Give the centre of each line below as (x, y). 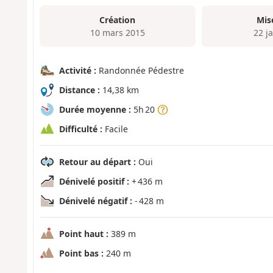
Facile (115, 129)
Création (118, 19)
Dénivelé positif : (94, 182)
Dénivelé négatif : (95, 201)
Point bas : (81, 253)
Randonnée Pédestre (140, 71)
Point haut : (83, 234)
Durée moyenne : (95, 110)
